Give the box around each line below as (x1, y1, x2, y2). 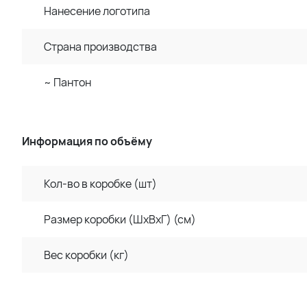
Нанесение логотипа (44, 3, 150, 19)
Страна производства (44, 39, 157, 54)
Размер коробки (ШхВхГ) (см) (44, 212, 196, 227)
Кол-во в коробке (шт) (44, 176, 157, 191)
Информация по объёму (22, 134, 152, 149)
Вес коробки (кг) (44, 247, 129, 262)
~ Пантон (44, 75, 91, 90)
